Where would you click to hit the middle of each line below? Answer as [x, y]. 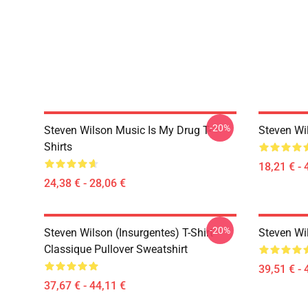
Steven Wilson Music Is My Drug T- [128, 130]
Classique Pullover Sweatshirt [116, 249]
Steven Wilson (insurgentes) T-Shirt [129, 233]
